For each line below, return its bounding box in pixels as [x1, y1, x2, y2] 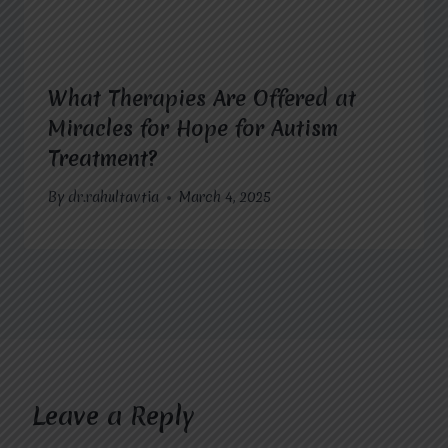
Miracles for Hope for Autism [48, 113, 338, 143]
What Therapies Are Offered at [48, 83, 356, 113]
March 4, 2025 [179, 187, 272, 208]
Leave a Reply [32, 399, 195, 434]
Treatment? [48, 143, 157, 173]
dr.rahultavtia [68, 187, 160, 208]
